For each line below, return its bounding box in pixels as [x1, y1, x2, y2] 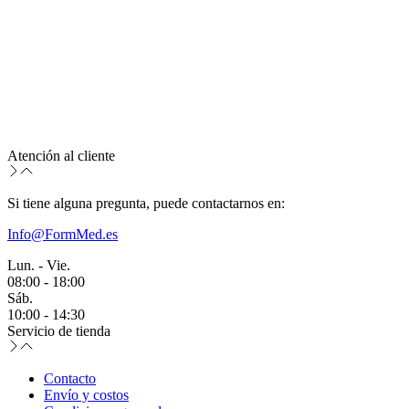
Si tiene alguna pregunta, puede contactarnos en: [7, 194, 285, 211]
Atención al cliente [7, 147, 115, 163]
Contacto [44, 370, 96, 386]
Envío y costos [44, 386, 129, 403]
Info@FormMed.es [7, 225, 118, 242]
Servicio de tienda [7, 322, 110, 339]
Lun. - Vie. [7, 257, 70, 273]
